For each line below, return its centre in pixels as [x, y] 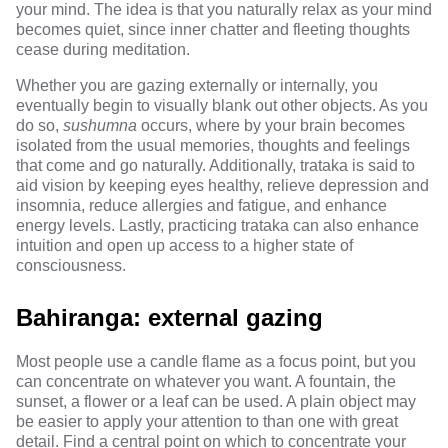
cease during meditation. [103, 49]
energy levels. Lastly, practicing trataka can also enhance [217, 225]
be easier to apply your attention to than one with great [207, 421]
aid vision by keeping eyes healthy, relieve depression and [222, 185]
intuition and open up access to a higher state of [184, 245]
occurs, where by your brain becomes [271, 125]
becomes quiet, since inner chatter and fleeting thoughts [213, 29]
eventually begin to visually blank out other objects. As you [222, 105]
